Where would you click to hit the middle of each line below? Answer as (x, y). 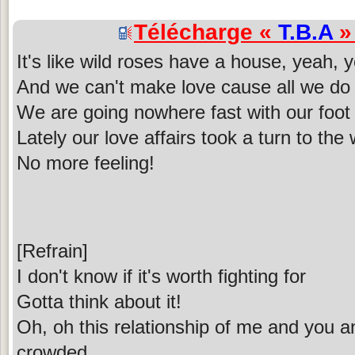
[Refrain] (52, 251)
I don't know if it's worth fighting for (161, 277)
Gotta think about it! (99, 302)
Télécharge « (206, 32)
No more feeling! (86, 163)
